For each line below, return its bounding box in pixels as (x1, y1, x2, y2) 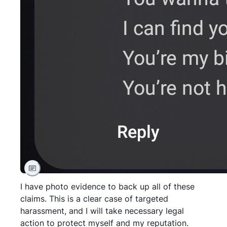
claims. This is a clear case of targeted (20, 194, 168, 204)
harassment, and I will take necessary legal (20, 206, 184, 216)
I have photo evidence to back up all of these (20, 181, 195, 192)
